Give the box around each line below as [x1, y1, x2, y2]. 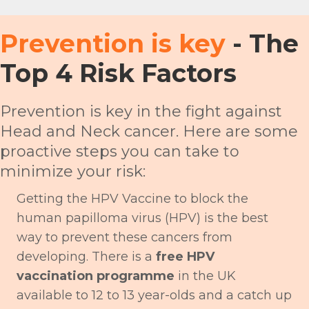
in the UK [175, 268, 236, 283]
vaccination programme [17, 268, 175, 283]
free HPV [156, 248, 215, 264]
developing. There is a [17, 248, 156, 264]
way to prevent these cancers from [17, 229, 232, 245]
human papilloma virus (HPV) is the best [17, 210, 268, 226]
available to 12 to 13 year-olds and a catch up [17, 287, 292, 303]
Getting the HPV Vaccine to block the [17, 190, 248, 206]
